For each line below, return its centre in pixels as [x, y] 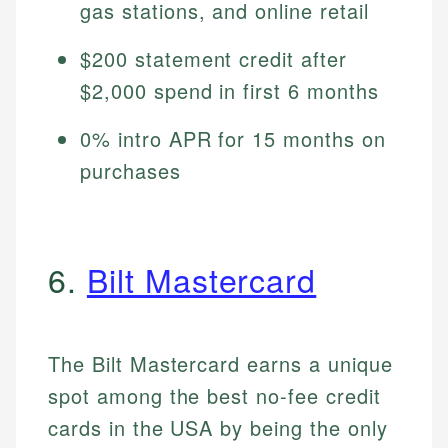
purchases [130, 171]
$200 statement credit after [213, 59]
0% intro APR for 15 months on [233, 139]
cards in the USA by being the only [218, 428]
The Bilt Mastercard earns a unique [220, 364]
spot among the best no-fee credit [214, 396]
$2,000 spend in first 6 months [229, 91]
